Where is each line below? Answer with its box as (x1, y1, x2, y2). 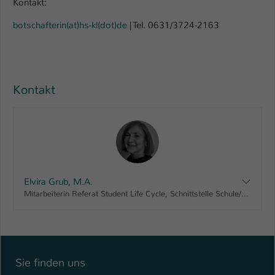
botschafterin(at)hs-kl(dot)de (13, 18, 127, 31)
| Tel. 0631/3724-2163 (127, 18, 219, 31)
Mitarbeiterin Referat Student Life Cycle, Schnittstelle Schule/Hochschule (241, 188, 249, 199)
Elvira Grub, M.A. (24, 175, 93, 188)
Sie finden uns (15, 256, 85, 270)
